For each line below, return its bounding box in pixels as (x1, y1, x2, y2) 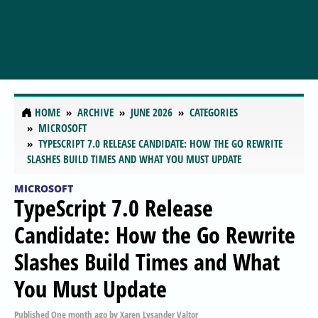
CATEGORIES (190, 105, 238, 120)
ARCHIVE (77, 105, 114, 120)
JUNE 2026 (131, 105, 172, 120)
